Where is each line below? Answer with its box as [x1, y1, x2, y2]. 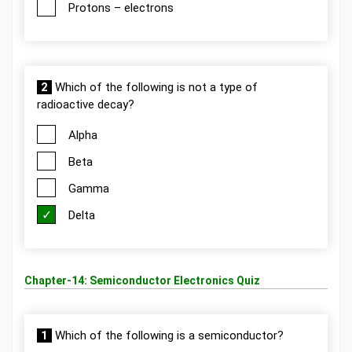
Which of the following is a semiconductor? [52, 328, 284, 343]
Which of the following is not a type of [52, 80, 258, 94]
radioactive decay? [37, 97, 134, 112]
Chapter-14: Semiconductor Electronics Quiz [24, 274, 260, 287]
